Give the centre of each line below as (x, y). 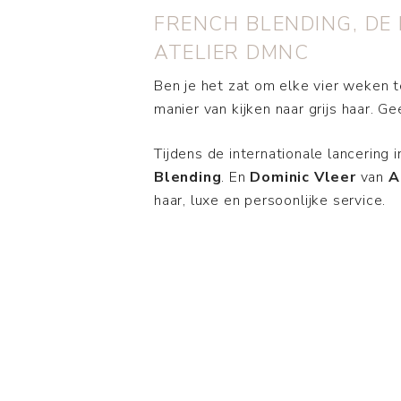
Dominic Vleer (303, 177)
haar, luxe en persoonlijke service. (270, 200)
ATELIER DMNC (231, 52)
